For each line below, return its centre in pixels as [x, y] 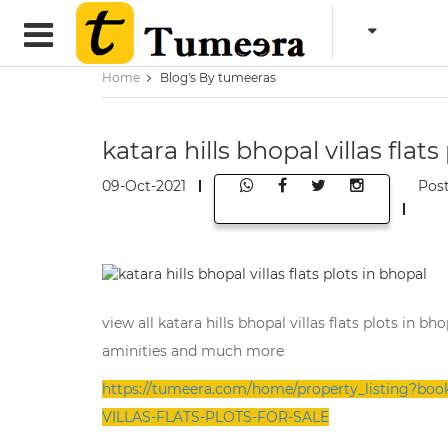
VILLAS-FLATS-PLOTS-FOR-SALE [215, 417]
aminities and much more [193, 351]
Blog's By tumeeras [218, 77]
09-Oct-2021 [144, 186]
